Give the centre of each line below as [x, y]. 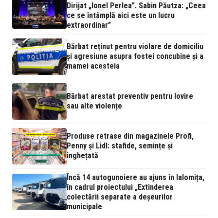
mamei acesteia [93, 66]
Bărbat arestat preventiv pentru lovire [130, 96]
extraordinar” [89, 25]
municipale [84, 206]
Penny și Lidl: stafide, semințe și [120, 146]
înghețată [82, 156]
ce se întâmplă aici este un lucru [121, 15]
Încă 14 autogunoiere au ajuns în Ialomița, [136, 177]
